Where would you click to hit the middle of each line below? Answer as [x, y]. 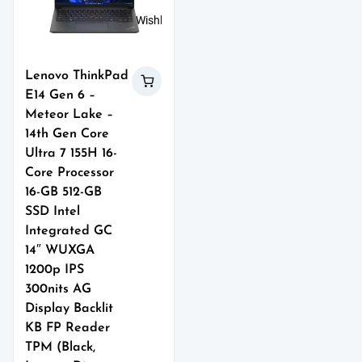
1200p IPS [55, 270]
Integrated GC [69, 232]
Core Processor [70, 173]
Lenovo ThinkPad [77, 76]
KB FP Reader [68, 328]
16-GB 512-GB [64, 193]
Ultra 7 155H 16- [72, 154]
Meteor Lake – [69, 115]
